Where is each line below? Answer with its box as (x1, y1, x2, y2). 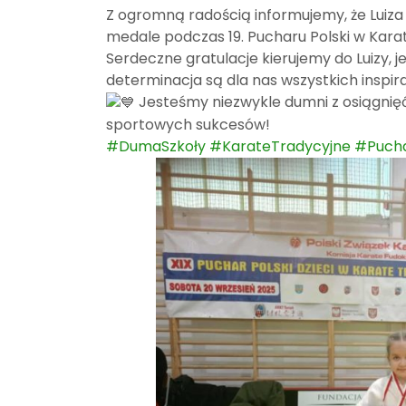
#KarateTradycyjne (209, 135, 351, 157)
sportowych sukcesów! (106, 113, 270, 135)
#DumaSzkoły (106, 135, 206, 157)
